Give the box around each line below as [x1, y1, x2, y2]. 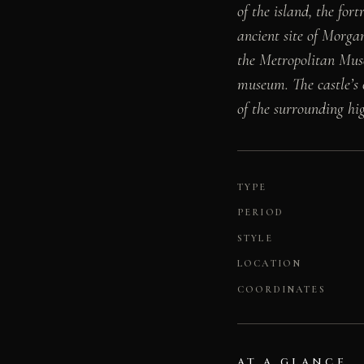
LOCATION [237, 258, 302, 270]
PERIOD [237, 206, 284, 219]
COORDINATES [237, 284, 326, 296]
